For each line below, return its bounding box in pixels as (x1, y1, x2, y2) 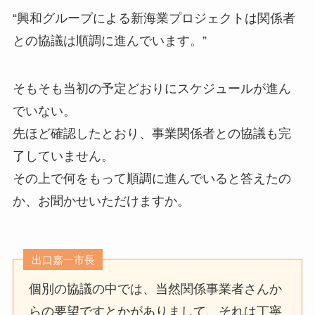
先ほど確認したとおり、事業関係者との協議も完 (12, 126, 291, 141)
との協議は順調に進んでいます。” (12, 33, 207, 48)
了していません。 (12, 148, 114, 163)
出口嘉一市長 (31, 253, 95, 266)
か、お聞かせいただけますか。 (12, 193, 190, 208)
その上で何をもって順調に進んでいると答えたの (12, 171, 291, 186)
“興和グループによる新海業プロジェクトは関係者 (12, 11, 295, 25)
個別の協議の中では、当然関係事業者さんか (29, 282, 283, 297)
